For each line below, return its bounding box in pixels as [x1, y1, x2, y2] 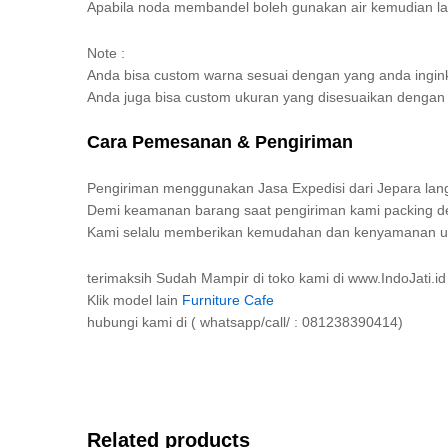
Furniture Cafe [182, 291, 274, 308]
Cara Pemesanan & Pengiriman [87, 132, 353, 153]
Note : [87, 45, 125, 62]
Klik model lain [87, 291, 182, 308]
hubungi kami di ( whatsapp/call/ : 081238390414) [87, 313, 403, 330]
